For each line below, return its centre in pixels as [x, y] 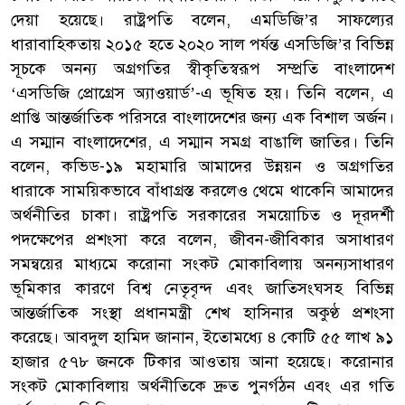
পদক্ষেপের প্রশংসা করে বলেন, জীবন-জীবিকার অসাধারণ [202, 239]
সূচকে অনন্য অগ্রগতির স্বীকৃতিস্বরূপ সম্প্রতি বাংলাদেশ [202, 68]
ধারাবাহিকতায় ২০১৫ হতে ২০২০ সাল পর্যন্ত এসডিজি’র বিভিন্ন [202, 44]
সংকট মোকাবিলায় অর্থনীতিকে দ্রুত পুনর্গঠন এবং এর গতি [202, 386]
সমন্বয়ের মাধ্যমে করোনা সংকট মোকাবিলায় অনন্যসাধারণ [202, 264]
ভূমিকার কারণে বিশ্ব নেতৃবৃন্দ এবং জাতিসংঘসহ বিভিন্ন [202, 288]
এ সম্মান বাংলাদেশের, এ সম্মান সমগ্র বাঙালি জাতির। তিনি [202, 141]
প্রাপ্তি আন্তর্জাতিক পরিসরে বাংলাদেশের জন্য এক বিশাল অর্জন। [202, 117]
